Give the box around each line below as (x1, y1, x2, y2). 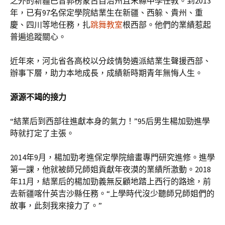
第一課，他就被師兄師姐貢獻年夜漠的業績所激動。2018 (10, 164, 211, 174)
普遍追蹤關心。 (10, 32, 66, 42)
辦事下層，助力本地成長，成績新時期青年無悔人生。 (10, 68, 203, 78)
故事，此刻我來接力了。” (10, 200, 102, 210)
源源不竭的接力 (10, 92, 66, 102)
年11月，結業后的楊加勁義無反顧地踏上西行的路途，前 (10, 176, 211, 186)
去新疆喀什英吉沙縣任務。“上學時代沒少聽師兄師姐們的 (10, 188, 214, 198)
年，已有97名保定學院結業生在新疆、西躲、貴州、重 (10, 8, 203, 18)
